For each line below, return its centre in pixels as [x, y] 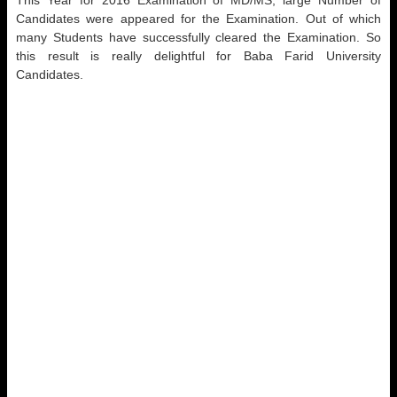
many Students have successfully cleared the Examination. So [198, 37]
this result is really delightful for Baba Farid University [198, 56]
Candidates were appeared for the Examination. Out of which [198, 19]
